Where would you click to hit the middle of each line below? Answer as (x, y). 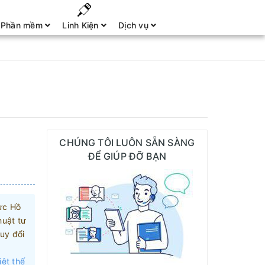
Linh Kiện (82, 25)
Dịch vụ (135, 25)
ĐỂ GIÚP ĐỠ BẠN (127, 156)
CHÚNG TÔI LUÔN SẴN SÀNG (127, 143)
